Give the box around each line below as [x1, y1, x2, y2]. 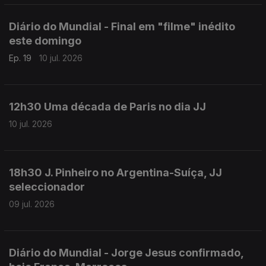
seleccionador [9, 180, 85, 193]
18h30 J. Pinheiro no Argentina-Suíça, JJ [9, 166, 222, 179]
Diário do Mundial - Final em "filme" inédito [9, 20, 235, 33]
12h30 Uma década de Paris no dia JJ [9, 100, 206, 113]
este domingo [9, 34, 81, 47]
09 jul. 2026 [9, 199, 55, 209]
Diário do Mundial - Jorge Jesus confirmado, [9, 246, 243, 259]
